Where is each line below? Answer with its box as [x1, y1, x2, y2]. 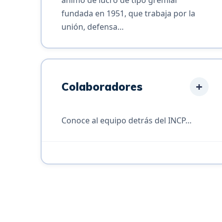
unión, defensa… [61, 21, 124, 32]
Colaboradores [61, 79, 143, 94]
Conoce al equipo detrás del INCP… [61, 114, 192, 126]
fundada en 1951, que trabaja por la [61, 7, 195, 19]
